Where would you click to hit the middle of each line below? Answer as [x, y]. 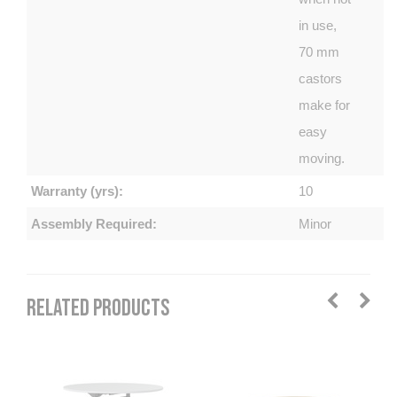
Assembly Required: [94, 223]
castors [321, 78]
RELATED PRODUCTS [98, 308]
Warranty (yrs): [77, 191]
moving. [322, 158]
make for [325, 105]
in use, [318, 25]
